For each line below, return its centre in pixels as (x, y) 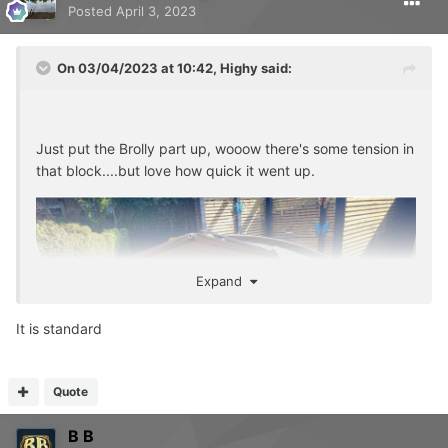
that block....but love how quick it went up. (175, 171)
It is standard (61, 329)
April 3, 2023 (156, 11)
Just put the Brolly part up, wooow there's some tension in (225, 149)
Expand (222, 281)
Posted (92, 11)
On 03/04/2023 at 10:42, (138, 68)
